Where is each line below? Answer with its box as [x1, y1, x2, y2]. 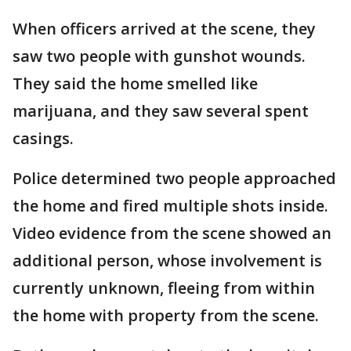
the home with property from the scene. [13, 305, 319, 326]
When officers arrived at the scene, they [13, 18, 316, 39]
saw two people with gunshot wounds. [13, 45, 306, 67]
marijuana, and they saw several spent [13, 100, 309, 121]
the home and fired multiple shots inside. [13, 195, 328, 216]
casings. [13, 128, 74, 149]
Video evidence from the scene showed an [13, 223, 331, 244]
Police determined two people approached [13, 168, 336, 189]
